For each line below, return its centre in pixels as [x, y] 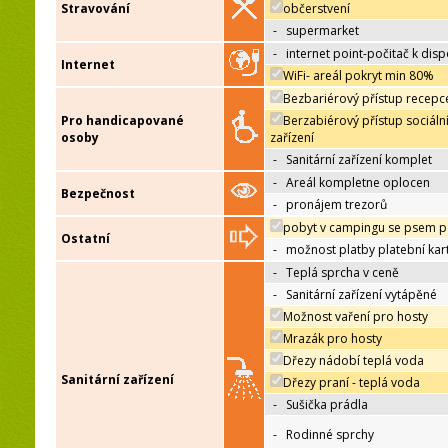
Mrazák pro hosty [332, 339]
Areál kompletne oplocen [358, 183]
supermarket [322, 31]
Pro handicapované [122, 121]
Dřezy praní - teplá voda [351, 383]
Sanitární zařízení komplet [359, 160]
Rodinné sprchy [330, 435]
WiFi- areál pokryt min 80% [358, 76]
